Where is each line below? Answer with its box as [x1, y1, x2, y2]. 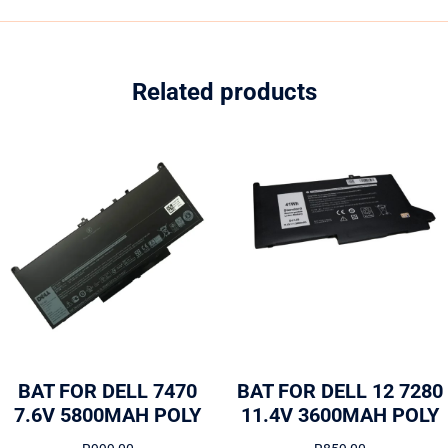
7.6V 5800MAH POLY [14, 403, 202, 428]
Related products [131, 78, 317, 106]
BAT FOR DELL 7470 [18, 379, 198, 404]
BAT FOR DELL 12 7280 [237, 379, 444, 404]
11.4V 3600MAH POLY [241, 403, 440, 428]
